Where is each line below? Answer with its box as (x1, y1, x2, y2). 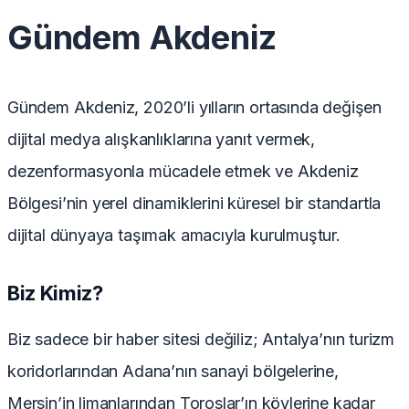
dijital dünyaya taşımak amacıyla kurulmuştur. (7, 225, 341, 246)
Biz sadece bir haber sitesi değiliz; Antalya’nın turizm (7, 330, 395, 350)
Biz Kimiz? (7, 281, 103, 306)
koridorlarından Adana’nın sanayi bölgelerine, (7, 362, 339, 382)
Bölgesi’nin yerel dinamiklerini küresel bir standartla (7, 194, 382, 214)
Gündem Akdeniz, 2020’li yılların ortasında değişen (7, 98, 382, 118)
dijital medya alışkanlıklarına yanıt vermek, (7, 130, 316, 150)
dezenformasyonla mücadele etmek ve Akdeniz (7, 162, 359, 182)
